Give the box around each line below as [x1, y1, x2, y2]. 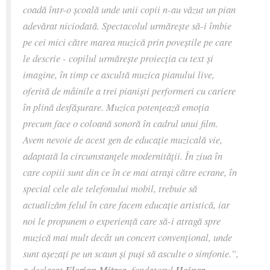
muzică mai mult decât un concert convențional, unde [23, 230, 232, 243]
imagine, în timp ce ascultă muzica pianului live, [23, 67, 215, 81]
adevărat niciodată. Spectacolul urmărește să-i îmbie [23, 18, 231, 32]
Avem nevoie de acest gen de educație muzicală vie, [23, 132, 222, 146]
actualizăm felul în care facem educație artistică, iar [23, 197, 230, 211]
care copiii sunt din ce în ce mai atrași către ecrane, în [23, 165, 237, 178]
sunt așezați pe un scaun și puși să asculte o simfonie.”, [23, 246, 239, 260]
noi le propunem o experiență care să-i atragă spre [23, 213, 221, 227]
